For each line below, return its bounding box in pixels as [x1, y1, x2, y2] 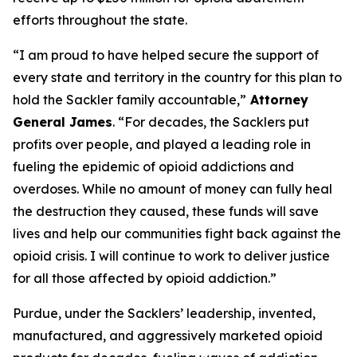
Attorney [246, 92, 308, 108]
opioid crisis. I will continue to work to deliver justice [13, 248, 330, 264]
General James [13, 114, 112, 130]
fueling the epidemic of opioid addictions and [13, 159, 294, 175]
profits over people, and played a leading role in [13, 136, 311, 152]
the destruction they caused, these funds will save [13, 203, 319, 219]
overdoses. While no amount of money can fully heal [13, 181, 332, 197]
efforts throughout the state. [13, 12, 187, 28]
